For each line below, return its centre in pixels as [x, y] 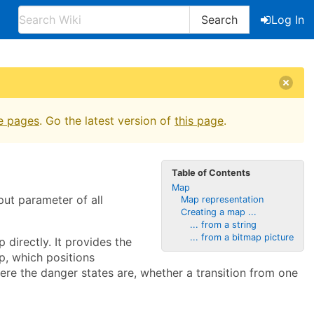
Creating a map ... [218, 212]
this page [199, 121]
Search [219, 20]
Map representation [222, 200]
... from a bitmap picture [241, 237]
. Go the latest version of [107, 121]
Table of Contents [211, 172]
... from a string [223, 224]
